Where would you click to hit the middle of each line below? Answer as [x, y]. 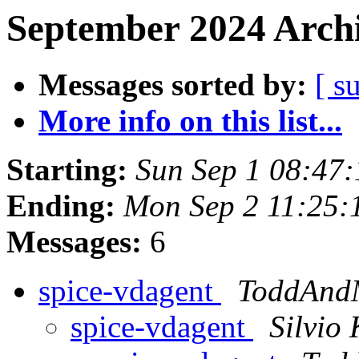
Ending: [61, 206]
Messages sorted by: [173, 85]
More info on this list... [190, 121]
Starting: [67, 170]
